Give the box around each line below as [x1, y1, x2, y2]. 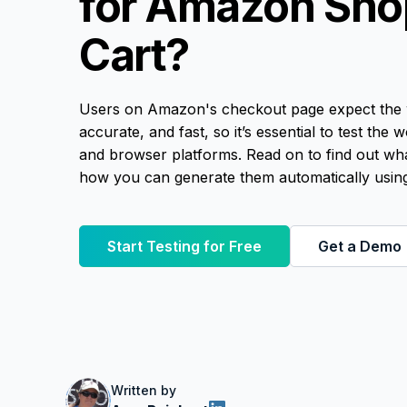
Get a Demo [318, 236, 402, 255]
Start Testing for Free [107, 236, 262, 255]
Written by [111, 382, 176, 398]
